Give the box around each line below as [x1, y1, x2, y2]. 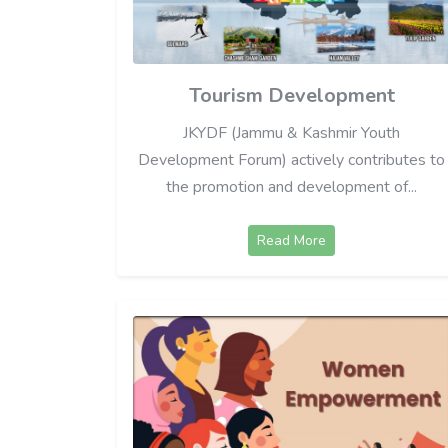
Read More [257, 230, 327, 250]
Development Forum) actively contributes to [138, 148, 446, 171]
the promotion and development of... [166, 175, 418, 198]
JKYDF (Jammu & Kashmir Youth [183, 121, 401, 144]
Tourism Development [188, 81, 395, 109]
